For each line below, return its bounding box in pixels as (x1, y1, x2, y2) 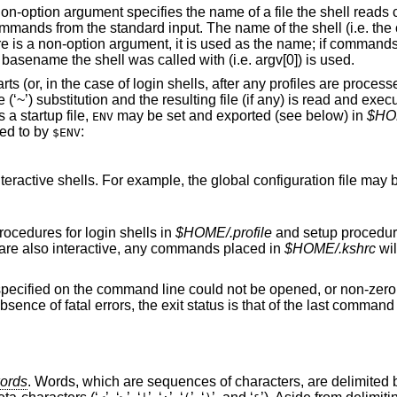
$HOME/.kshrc (284, 241, 376, 257)
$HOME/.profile (175, 225, 272, 241)
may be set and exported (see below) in (113, 108, 367, 124)
